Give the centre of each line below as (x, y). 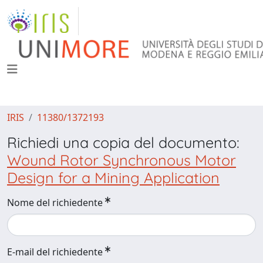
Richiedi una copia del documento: (123, 142)
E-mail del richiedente (55, 252)
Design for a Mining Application (113, 178)
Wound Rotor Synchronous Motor (122, 160)
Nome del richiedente (55, 203)
